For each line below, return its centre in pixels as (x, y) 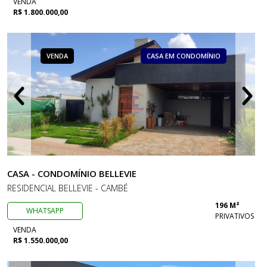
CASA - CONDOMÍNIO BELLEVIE (72, 173)
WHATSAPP (45, 211)
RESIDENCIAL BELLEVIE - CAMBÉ (68, 188)
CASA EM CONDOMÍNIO (184, 56)
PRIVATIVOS (235, 216)
